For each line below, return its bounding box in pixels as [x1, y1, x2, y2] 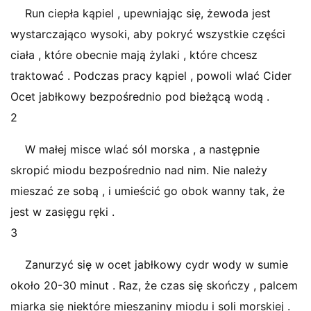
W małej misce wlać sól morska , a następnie [25, 142, 260, 156]
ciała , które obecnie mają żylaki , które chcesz [10, 48, 258, 62]
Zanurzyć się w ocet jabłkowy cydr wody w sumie [25, 258, 288, 271]
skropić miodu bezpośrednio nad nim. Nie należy [10, 163, 267, 177]
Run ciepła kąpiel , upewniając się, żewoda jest [25, 6, 271, 20]
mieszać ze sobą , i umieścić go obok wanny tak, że [10, 184, 285, 198]
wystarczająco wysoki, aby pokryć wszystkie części [10, 27, 285, 41]
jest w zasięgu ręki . [10, 205, 115, 219]
